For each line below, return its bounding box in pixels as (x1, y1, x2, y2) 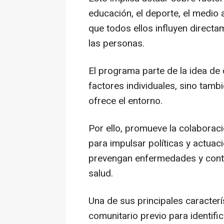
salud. (88, 166, 113, 180)
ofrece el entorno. (88, 93, 162, 108)
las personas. (88, 36, 144, 50)
